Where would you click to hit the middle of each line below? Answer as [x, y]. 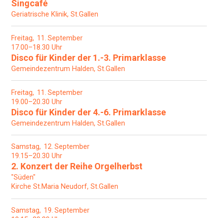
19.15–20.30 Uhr [37, 156]
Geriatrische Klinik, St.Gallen [55, 15]
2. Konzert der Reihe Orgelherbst [77, 166]
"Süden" [23, 178]
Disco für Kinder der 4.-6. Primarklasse [89, 112]
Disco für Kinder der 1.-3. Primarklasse [89, 57]
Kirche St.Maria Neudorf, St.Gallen [65, 187]
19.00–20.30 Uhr [37, 102]
